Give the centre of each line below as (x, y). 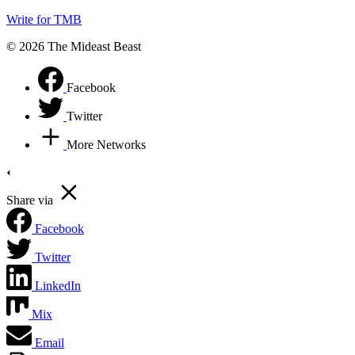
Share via (30, 200)
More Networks (106, 144)
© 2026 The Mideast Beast (74, 46)
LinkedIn (58, 285)
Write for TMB (44, 19)
